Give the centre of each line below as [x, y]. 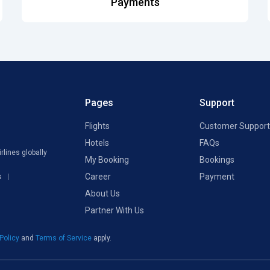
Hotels [97, 143]
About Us [102, 193]
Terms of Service [64, 238]
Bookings [217, 160]
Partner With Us [115, 210]
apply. [102, 238]
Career [98, 177]
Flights [97, 126]
